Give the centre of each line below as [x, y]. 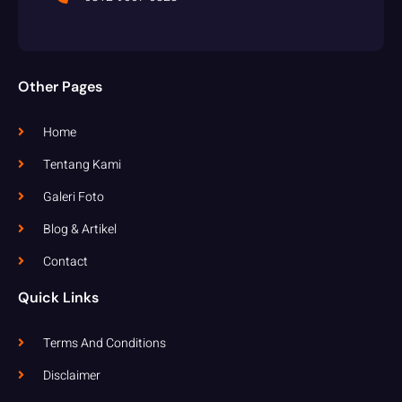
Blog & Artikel [79, 229]
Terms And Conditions [104, 343]
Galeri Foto [73, 197]
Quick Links [58, 297]
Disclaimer [71, 375]
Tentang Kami [82, 164]
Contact [65, 261]
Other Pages [60, 86]
